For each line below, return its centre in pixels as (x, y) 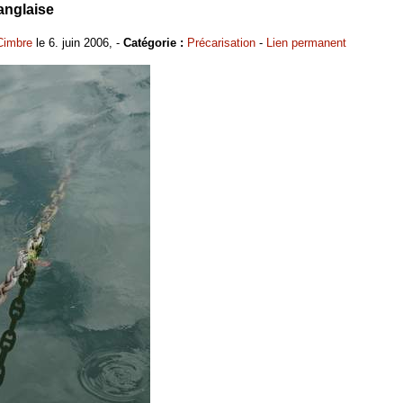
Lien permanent (306, 42)
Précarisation (221, 42)
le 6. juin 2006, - (78, 42)
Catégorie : (153, 42)
